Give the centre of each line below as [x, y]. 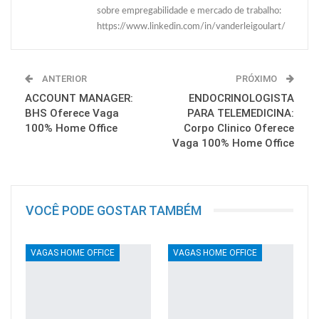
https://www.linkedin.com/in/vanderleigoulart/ [191, 26]
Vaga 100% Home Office [233, 143]
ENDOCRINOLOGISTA [241, 98]
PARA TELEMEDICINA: [241, 113]
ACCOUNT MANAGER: [79, 98]
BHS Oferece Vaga [72, 113]
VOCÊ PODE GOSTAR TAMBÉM [114, 210]
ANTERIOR [63, 78]
